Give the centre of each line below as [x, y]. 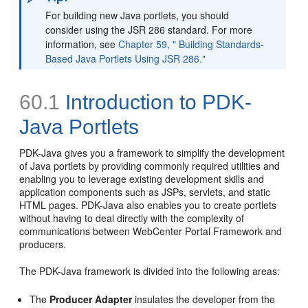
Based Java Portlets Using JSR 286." [126, 58]
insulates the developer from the [204, 299]
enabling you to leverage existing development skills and [142, 179]
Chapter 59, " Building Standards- [191, 44]
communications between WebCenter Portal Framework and [151, 231]
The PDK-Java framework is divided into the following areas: [150, 271]
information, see [82, 44]
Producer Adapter [91, 299]
